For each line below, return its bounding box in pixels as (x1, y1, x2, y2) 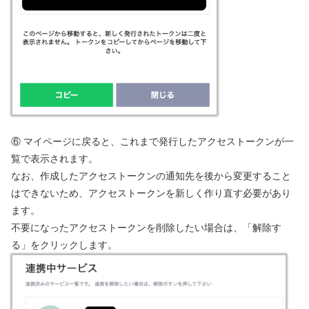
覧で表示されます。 (11, 153, 98, 165)
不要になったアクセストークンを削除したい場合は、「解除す (11, 222, 281, 234)
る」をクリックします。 (11, 239, 117, 251)
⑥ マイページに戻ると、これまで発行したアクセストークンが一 (11, 136, 294, 148)
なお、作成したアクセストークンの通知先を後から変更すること (11, 170, 291, 182)
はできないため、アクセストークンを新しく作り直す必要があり (11, 188, 291, 199)
